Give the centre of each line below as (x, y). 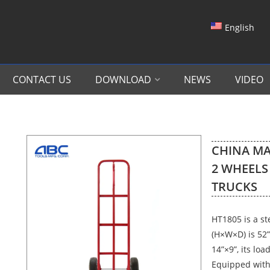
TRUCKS (234, 187)
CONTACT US (42, 80)
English (240, 27)
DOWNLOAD (123, 80)
